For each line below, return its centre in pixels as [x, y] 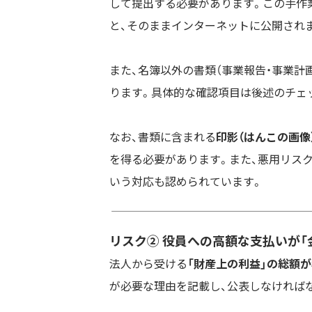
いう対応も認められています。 [186, 181]
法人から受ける [148, 263]
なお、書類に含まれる [163, 136]
